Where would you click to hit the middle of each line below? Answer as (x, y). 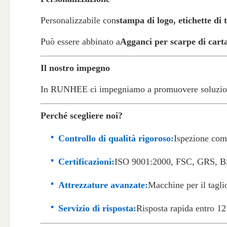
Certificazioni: (86, 162)
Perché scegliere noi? (82, 116)
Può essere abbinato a (80, 42)
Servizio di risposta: (97, 208)
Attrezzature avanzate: (103, 185)
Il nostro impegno (75, 68)
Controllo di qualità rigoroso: (116, 138)
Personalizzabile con (78, 20)
